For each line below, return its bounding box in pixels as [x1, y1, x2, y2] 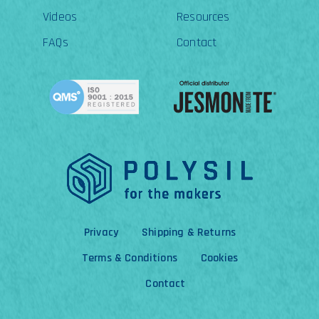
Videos [43, 9, 78, 26]
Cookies [200, 251, 238, 266]
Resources [177, 9, 230, 26]
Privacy [83, 225, 119, 241]
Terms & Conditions [81, 251, 177, 266]
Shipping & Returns [142, 225, 236, 241]
